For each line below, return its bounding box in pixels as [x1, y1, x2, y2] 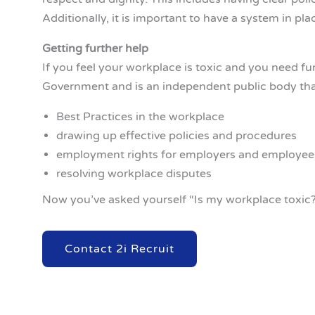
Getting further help [42, 41, 148, 56]
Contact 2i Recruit [65, 242, 174, 257]
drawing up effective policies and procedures [56, 129, 297, 143]
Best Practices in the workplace [56, 110, 224, 124]
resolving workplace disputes [56, 167, 212, 181]
